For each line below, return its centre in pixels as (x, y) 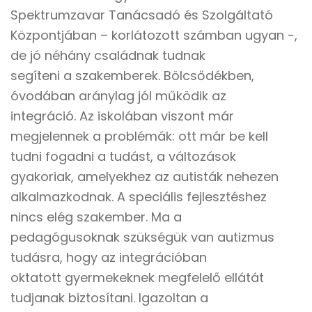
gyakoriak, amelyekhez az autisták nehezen (145, 177)
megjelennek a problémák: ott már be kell (139, 136)
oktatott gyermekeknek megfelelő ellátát (137, 278)
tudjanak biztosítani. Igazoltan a (109, 298)
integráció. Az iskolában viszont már (122, 116)
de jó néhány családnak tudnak (108, 55)
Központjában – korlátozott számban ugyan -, (154, 35)
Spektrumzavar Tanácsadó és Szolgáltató (142, 15)
